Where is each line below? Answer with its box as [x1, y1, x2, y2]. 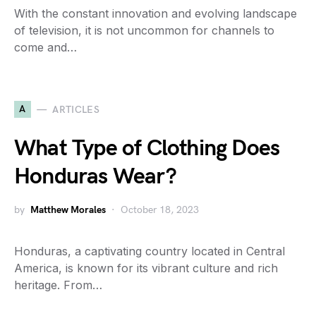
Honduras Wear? [14, 163, 176, 191]
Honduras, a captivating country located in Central [14, 244, 285, 259]
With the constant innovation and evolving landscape [14, 6, 297, 21]
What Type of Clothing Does [14, 135, 280, 163]
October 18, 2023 [121, 204, 199, 217]
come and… [14, 40, 77, 55]
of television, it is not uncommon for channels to [14, 23, 274, 38]
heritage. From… [14, 278, 102, 293]
